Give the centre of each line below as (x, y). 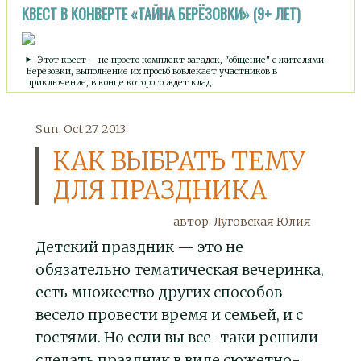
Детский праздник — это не (139, 247)
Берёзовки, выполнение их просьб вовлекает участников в (152, 71)
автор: (193, 222)
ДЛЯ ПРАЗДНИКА (160, 190)
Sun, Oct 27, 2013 (81, 129)
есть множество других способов (159, 293)
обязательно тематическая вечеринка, (180, 270)
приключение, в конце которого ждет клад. (120, 82)
